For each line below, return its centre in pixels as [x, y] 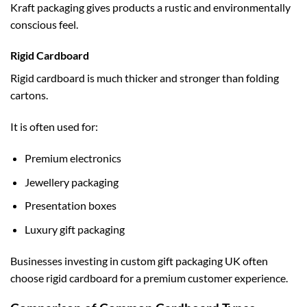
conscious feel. [44, 24]
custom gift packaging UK [181, 260]
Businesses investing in [65, 260]
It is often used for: [54, 127]
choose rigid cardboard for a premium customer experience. [149, 278]
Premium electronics [73, 158]
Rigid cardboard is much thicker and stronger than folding [145, 78]
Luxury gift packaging [74, 229]
